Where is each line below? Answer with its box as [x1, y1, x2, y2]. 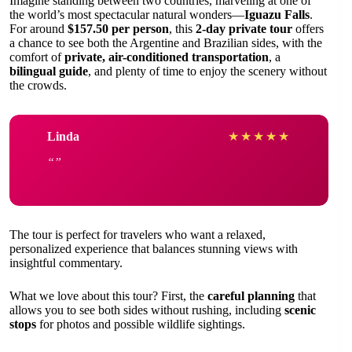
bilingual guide [9, 64, 88, 78]
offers [292, 22, 324, 35]
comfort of [9, 50, 64, 64]
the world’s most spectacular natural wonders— [9, 8, 244, 21]
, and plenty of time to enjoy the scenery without [88, 64, 327, 78]
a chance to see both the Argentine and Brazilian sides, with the [9, 36, 322, 49]
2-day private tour [196, 22, 292, 35]
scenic [284, 303, 316, 317]
